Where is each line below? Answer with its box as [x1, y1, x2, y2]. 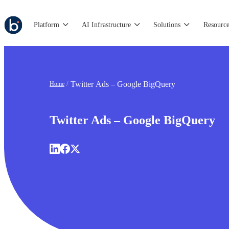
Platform [34, 20, 60, 29]
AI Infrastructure [82, 20, 131, 29]
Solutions [153, 20, 181, 29]
